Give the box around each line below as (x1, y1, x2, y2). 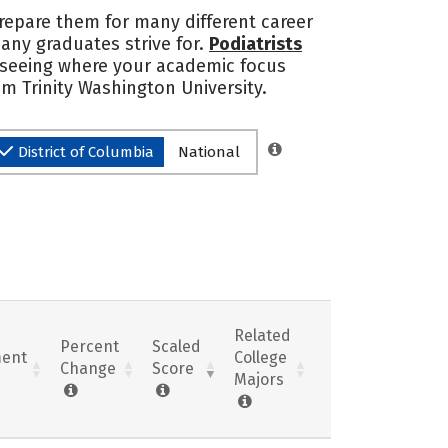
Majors (234, 369, 284, 389)
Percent (60, 336, 119, 356)
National (178, 143, 240, 161)
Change (60, 358, 116, 378)
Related (234, 325, 291, 345)
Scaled (152, 336, 201, 356)
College (234, 347, 287, 367)
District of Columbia (18, 143, 154, 161)
